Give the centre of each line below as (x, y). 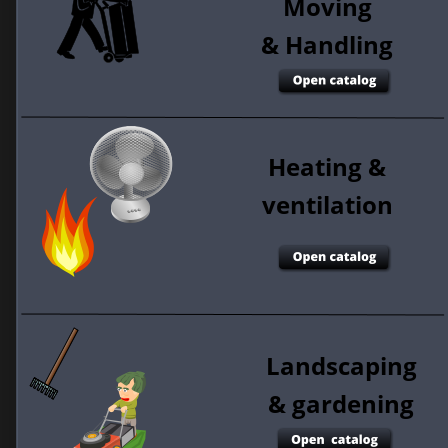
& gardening (344, 404)
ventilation (330, 205)
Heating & (327, 167)
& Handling (330, 45)
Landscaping (341, 366)
